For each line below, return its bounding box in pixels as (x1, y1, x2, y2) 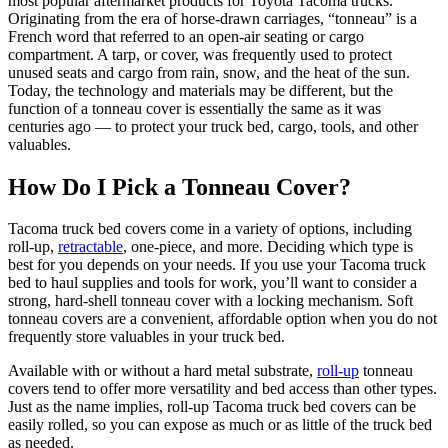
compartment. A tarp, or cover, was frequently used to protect (8, 45, 392, 63)
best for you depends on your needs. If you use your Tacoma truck (8, 256, 426, 274)
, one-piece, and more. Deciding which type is (123, 238, 413, 256)
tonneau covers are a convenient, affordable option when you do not (8, 310, 437, 328)
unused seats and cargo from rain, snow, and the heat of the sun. (8, 63, 410, 81)
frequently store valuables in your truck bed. (8, 328, 285, 346)
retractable (58, 238, 123, 256)
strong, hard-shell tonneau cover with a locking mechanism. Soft (8, 292, 413, 310)
